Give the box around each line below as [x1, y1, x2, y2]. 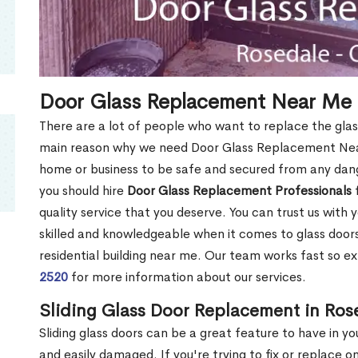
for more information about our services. [68, 268, 306, 285]
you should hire [39, 181, 124, 199]
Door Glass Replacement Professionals [124, 181, 352, 199]
